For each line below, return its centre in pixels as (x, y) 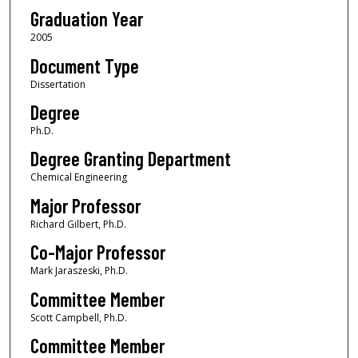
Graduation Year (86, 19)
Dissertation (58, 84)
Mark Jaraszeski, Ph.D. (79, 271)
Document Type (84, 66)
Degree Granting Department (130, 159)
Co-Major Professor (97, 253)
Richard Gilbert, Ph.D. (78, 224)
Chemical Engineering (78, 177)
